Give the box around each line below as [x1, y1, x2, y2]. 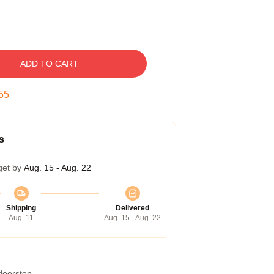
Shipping [6, 204, 36, 212]
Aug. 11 [9, 213, 34, 222]
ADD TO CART [20, 59, 78, 68]
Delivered [116, 204, 149, 212]
